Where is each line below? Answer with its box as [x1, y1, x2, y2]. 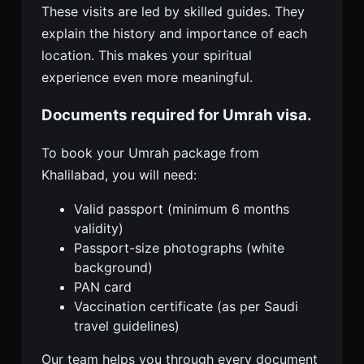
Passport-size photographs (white [74, 239, 284, 256]
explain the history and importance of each [41, 25, 307, 42]
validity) [74, 219, 123, 236]
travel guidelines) [74, 317, 180, 334]
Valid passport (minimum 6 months [74, 200, 289, 217]
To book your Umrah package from [41, 144, 259, 161]
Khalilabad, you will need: [41, 166, 197, 183]
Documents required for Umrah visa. [41, 106, 312, 125]
